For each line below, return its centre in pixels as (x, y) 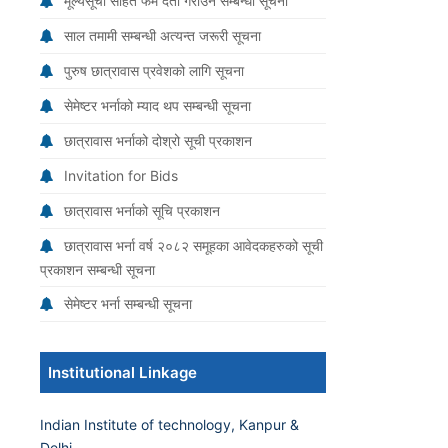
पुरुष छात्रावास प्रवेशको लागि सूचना (154, 70)
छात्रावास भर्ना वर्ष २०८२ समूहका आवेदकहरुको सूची (193, 245)
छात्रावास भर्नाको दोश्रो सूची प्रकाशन (158, 140)
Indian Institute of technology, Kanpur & (169, 424)
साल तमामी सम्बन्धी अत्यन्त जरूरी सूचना (162, 35)
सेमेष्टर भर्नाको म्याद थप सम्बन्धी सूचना (157, 105)
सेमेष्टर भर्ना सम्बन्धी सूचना (128, 303)
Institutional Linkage (122, 372)
